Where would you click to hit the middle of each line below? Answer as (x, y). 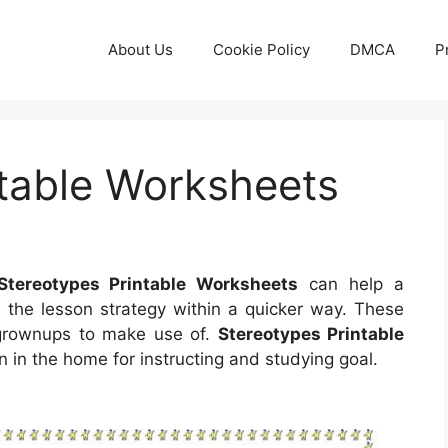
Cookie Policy (261, 49)
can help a (351, 284)
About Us (140, 49)
